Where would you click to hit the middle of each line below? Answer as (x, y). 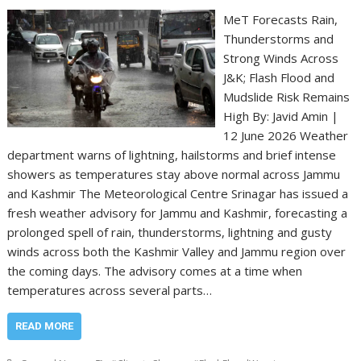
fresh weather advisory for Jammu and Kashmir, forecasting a (178, 213)
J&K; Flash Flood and (278, 77)
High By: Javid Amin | (280, 116)
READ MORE (45, 326)
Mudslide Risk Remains (286, 97)
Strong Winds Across (280, 58)
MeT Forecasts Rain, (280, 19)
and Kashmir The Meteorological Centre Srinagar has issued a (178, 193)
